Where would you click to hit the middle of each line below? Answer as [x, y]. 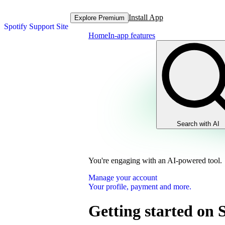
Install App [146, 17]
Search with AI [198, 124]
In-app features [132, 35]
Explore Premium [99, 18]
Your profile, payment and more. [140, 187]
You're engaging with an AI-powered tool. [155, 160]
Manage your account [123, 178]
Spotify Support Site [36, 26]
